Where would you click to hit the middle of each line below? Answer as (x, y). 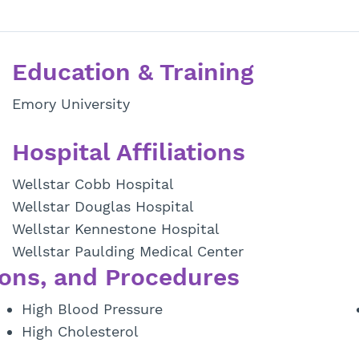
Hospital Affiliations (128, 152)
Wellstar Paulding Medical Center (127, 251)
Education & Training (132, 72)
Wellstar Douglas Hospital (103, 206)
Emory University (71, 104)
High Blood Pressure (92, 309)
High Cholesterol (80, 331)
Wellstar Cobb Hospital (93, 184)
